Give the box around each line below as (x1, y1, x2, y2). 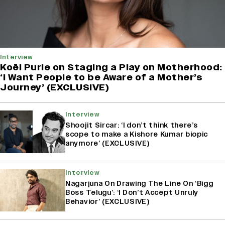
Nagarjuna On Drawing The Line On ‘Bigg (65, 178, 213, 188)
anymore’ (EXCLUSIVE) (65, 138, 150, 148)
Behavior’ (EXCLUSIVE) (65, 196, 150, 206)
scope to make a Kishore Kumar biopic (65, 129, 208, 139)
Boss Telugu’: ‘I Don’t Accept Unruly (65, 187, 199, 197)
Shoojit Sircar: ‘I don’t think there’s (65, 120, 198, 130)
